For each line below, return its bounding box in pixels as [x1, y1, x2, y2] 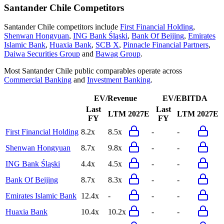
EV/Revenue [93, 94, 137, 103]
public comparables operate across [72, 66, 182, 75]
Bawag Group [95, 49, 140, 58]
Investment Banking [87, 75, 150, 84]
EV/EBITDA [162, 94, 207, 103]
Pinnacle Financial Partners [123, 40, 208, 49]
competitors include [54, 22, 118, 31]
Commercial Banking [4, 75, 71, 84]
